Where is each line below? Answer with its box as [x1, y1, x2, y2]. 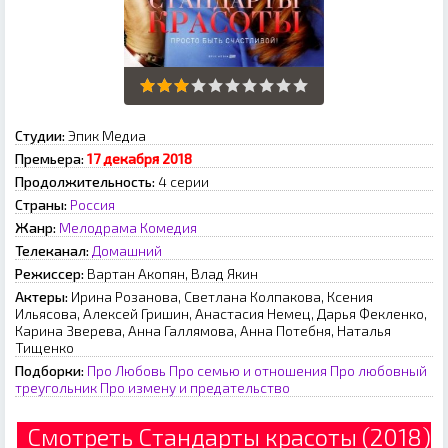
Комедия [140, 219, 197, 237]
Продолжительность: [15, 173, 155, 191]
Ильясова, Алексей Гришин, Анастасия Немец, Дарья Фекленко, [15, 305, 427, 323]
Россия [70, 196, 115, 214]
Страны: [15, 196, 67, 214]
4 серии [155, 173, 209, 191]
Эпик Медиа [65, 127, 146, 145]
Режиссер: [15, 265, 84, 283]
